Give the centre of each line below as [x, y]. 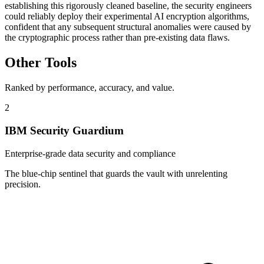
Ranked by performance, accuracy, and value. [90, 88]
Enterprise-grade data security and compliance [90, 153]
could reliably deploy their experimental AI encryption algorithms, [127, 16]
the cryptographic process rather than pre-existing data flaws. [117, 38]
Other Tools [41, 63]
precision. [23, 184]
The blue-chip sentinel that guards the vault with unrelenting [116, 173]
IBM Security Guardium [64, 130]
